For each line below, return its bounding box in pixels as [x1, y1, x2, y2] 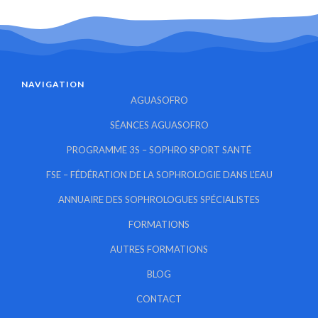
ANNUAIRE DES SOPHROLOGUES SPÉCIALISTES [58, 194, 260, 205]
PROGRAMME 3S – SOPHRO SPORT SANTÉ [67, 144, 251, 155]
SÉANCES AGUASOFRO [109, 119, 209, 131]
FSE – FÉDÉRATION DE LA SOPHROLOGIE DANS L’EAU [45, 169, 273, 180]
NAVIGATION [21, 78, 84, 89]
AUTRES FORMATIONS [110, 243, 208, 255]
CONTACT [136, 293, 182, 305]
